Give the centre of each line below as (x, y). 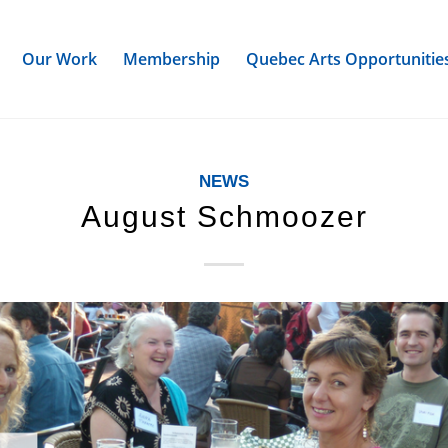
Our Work (59, 59)
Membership (171, 59)
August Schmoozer (224, 216)
